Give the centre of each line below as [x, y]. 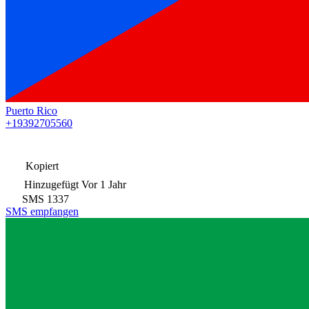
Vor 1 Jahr [104, 184]
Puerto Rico [31, 110]
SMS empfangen [42, 211]
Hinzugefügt [51, 184]
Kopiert [41, 166]
